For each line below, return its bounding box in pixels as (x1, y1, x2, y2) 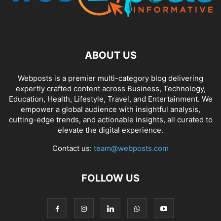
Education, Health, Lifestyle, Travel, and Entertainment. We (8, 94, 213, 104)
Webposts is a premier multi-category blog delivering (18, 74, 203, 83)
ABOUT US (84, 49, 137, 62)
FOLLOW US (81, 172, 140, 184)
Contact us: (52, 144, 94, 153)
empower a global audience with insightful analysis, (21, 105, 200, 114)
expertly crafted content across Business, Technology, (15, 84, 206, 94)
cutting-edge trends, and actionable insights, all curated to (8, 115, 213, 125)
